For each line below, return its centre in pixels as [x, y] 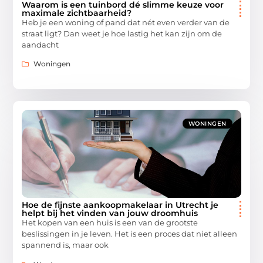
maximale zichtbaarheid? [77, 13]
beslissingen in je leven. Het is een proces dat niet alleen [130, 234]
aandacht [41, 44]
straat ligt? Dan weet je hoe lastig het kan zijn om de [122, 33]
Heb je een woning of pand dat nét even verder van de [126, 22]
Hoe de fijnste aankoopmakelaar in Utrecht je [120, 205]
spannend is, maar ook [65, 245]
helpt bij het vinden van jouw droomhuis [110, 213]
